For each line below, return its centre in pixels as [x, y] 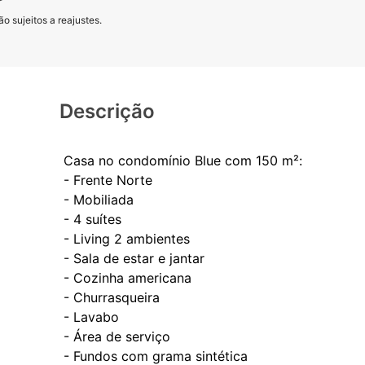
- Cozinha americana [127, 278]
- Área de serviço [117, 337]
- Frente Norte [108, 180]
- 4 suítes [92, 220]
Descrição [107, 112]
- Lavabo [91, 317]
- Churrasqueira [111, 298]
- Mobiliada [98, 200]
